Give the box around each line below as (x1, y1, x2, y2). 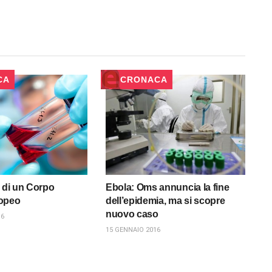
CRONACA (120, 75, 168, 85)
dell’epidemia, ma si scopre (105, 195, 225, 206)
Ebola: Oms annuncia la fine (105, 182, 229, 192)
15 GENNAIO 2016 (105, 225, 160, 234)
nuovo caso (105, 208, 158, 219)
